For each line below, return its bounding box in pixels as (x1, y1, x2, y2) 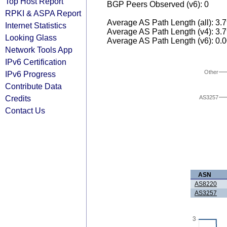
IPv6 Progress (5, 69, 56, 79)
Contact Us (5, 106, 45, 115)
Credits (5, 94, 31, 103)
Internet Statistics (5, 21, 66, 30)
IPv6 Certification (5, 57, 66, 66)
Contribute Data (5, 82, 62, 91)
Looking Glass (5, 33, 57, 42)
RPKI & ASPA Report (5, 9, 81, 18)
